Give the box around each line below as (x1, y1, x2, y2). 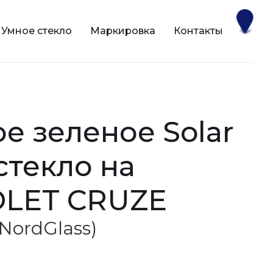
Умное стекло (1, 25, 72, 37)
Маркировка (90, 25, 155, 37)
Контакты (174, 25, 223, 37)
